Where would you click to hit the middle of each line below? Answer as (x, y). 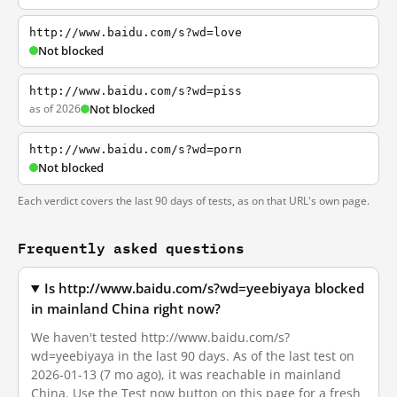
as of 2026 (55, 109)
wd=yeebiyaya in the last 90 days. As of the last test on (193, 356)
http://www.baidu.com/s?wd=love (136, 32)
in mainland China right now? (126, 309)
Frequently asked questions (131, 248)
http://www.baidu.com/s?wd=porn (136, 149)
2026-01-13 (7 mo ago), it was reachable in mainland (186, 374)
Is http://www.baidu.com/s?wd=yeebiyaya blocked (205, 288)
